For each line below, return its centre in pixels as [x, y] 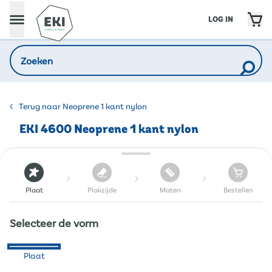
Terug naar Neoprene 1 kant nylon [83, 106]
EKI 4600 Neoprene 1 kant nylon [109, 129]
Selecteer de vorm [54, 223]
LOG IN [221, 19]
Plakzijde [102, 189]
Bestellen [238, 189]
